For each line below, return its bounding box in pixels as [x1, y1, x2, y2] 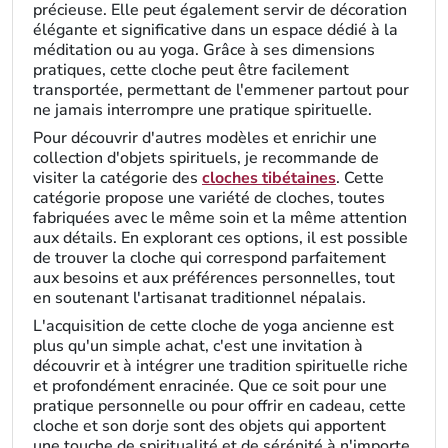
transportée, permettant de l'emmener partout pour [33, 79, 409, 101]
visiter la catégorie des [33, 167, 202, 189]
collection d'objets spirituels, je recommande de [33, 147, 379, 169]
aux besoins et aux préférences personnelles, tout [33, 267, 395, 289]
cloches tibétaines [202, 167, 336, 189]
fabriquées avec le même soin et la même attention [33, 207, 407, 229]
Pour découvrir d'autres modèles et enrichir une [33, 127, 377, 149]
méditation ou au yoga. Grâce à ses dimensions [33, 39, 375, 61]
